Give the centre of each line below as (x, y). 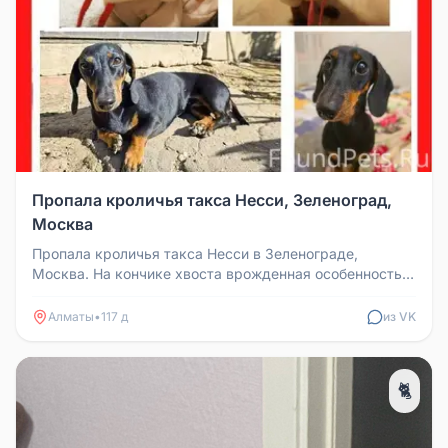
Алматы (71, 316)
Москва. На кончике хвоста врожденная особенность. (219, 273)
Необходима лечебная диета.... (139, 293)
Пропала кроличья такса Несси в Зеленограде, (195, 253)
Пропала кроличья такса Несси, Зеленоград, (212, 200)
